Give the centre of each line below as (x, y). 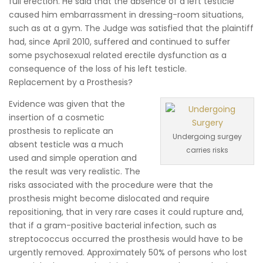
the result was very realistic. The (75, 171)
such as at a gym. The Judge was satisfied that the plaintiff (131, 28)
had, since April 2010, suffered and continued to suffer (119, 42)
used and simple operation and (73, 158)
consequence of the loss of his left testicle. (98, 69)
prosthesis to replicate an (61, 131)
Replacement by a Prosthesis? (71, 82)
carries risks (207, 150)
